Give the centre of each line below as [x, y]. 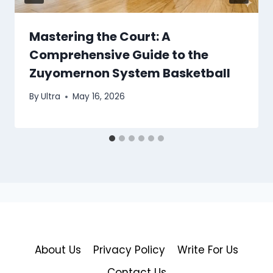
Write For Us [208, 250]
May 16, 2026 [99, 97]
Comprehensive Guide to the [119, 55]
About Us [58, 250]
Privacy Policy [129, 250]
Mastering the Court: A [100, 36]
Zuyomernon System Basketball [130, 73]
